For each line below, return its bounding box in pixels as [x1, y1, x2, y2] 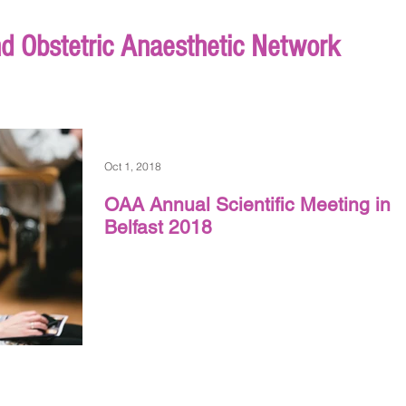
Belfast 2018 [104, 216, 212, 238]
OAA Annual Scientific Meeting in [104, 193, 391, 216]
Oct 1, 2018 [104, 159, 161, 173]
